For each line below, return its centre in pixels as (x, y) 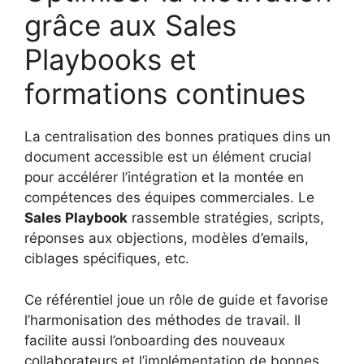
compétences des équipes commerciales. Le (169, 197)
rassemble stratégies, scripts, (226, 218)
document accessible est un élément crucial (168, 157)
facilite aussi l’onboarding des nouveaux (155, 340)
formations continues (165, 93)
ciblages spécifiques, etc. (107, 258)
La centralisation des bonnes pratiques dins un (178, 136)
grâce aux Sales (130, 25)
